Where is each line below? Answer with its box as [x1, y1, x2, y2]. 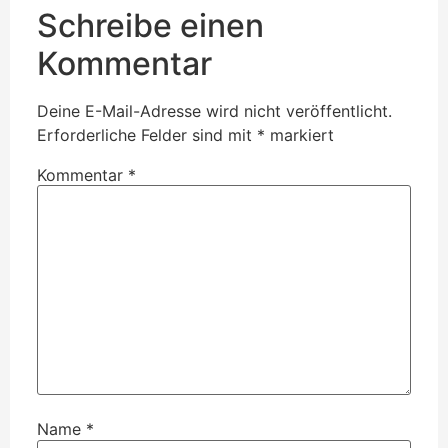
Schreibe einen [37, 5, 264, 45]
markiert [265, 124, 334, 145]
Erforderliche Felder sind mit [37, 124, 257, 145]
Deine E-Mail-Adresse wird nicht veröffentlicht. [37, 100, 392, 121]
